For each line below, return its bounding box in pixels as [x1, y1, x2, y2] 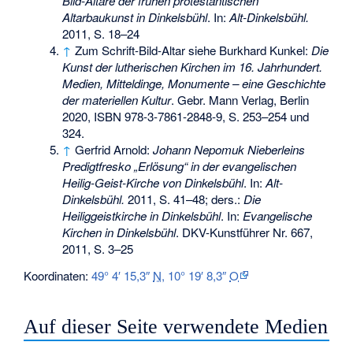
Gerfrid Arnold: [75, 140, 154, 158]
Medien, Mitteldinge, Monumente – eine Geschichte [62, 74, 326, 91]
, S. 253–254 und [222, 107, 310, 124]
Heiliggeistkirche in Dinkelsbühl [62, 206, 221, 224]
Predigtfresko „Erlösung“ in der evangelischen [62, 157, 297, 174]
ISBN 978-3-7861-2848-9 [94, 107, 223, 124]
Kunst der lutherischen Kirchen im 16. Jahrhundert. [62, 58, 323, 75]
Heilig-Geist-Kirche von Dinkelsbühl [62, 173, 244, 191]
